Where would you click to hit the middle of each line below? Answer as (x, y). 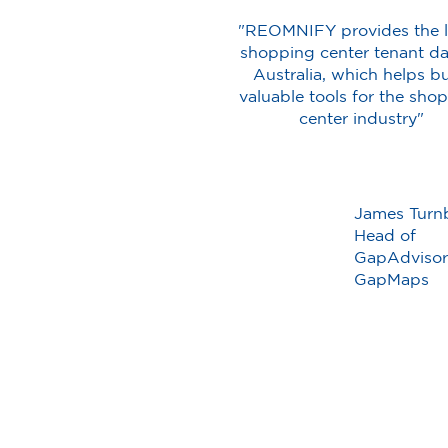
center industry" (362, 117)
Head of (385, 235)
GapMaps (392, 279)
